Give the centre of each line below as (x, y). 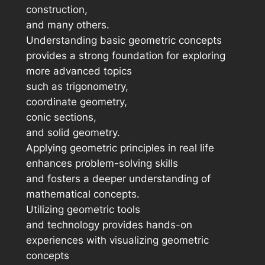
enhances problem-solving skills (102, 164)
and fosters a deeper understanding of (118, 179)
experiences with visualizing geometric (117, 240)
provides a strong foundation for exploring (125, 56)
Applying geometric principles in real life (120, 148)
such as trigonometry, (77, 87)
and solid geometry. (73, 133)
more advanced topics (79, 71)
